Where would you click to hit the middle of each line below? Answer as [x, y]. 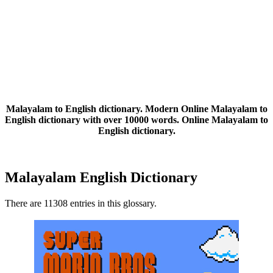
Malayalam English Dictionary [101, 178]
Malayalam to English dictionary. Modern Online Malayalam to [136, 109]
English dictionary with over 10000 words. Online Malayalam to [136, 120]
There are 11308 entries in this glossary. [81, 204]
